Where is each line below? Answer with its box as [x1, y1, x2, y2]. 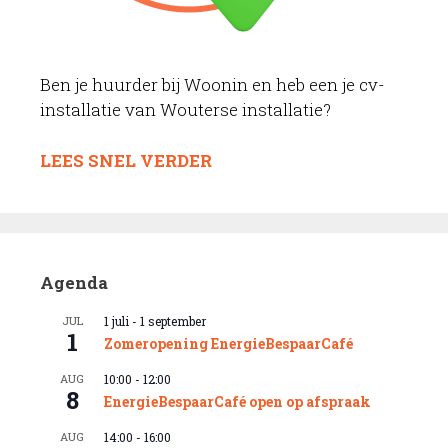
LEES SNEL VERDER [40, 148, 212, 172]
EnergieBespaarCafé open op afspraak [104, 391, 371, 411]
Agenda [40, 270, 108, 294]
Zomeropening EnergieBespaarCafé [104, 333, 353, 353]
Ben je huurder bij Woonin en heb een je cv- [40, 73, 385, 97]
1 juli [104, 312, 129, 329]
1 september [140, 312, 206, 329]
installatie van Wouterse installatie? [40, 98, 331, 122]
